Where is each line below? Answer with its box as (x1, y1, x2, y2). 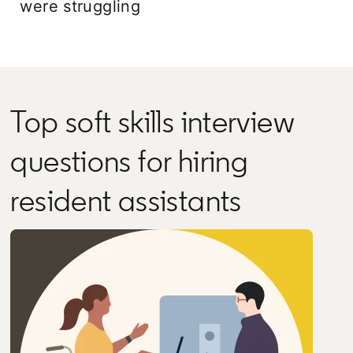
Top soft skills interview (10, 102, 295, 140)
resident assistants (10, 180, 242, 219)
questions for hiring (10, 141, 249, 180)
